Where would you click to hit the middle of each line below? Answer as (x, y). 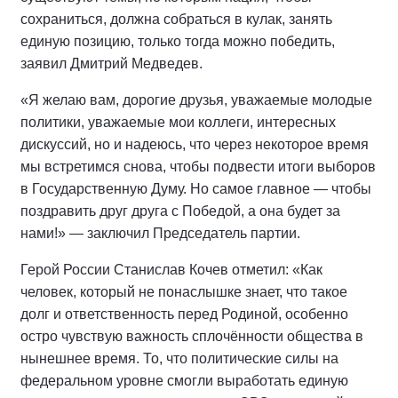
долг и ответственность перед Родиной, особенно (184, 314)
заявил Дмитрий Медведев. (111, 64)
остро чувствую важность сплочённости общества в (192, 336)
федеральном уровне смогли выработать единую (184, 381)
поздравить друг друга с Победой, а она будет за (180, 211)
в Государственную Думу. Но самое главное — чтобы (196, 189)
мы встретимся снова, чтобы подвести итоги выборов (198, 167)
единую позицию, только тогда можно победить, (178, 41)
